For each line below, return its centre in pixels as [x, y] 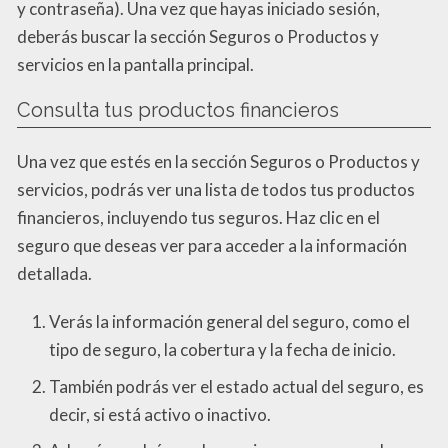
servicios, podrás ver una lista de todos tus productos [216, 190]
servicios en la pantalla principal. [135, 65]
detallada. [54, 274]
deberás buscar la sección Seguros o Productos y [198, 37]
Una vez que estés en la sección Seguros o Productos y [218, 162]
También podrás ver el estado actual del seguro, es [236, 386]
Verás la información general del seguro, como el [229, 322]
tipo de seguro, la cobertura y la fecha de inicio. [222, 350]
